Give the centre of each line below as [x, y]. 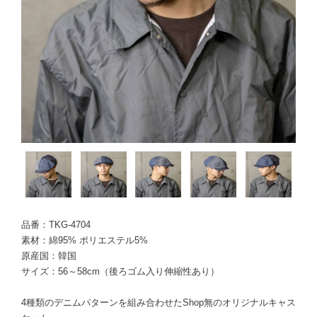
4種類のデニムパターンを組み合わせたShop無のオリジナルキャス [158, 302]
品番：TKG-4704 [56, 225]
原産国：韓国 [49, 256]
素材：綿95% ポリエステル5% [85, 240]
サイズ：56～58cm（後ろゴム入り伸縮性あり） [120, 271]
